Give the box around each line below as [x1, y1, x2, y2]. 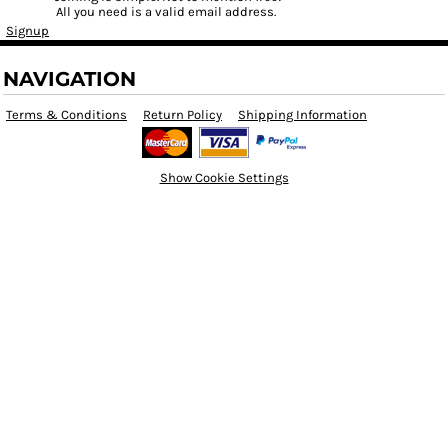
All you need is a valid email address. [56, 4, 277, 19]
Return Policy [143, 107, 222, 122]
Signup [6, 23, 49, 38]
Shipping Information [238, 107, 367, 122]
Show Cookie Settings [159, 170, 289, 185]
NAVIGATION [3, 67, 136, 91]
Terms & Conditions [6, 107, 127, 122]
